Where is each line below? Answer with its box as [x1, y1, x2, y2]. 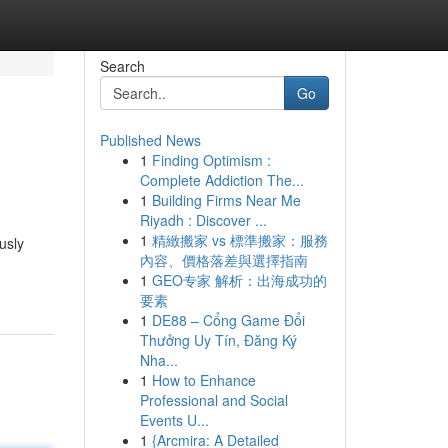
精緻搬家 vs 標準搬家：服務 [151, 230, 328, 250]
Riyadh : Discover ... [139, 210, 267, 230]
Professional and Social [139, 390, 288, 410]
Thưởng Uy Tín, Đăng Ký [139, 330, 297, 350]
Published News [99, 130, 201, 150]
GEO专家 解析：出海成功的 [151, 270, 327, 290]
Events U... [139, 410, 209, 430]
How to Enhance [151, 370, 256, 390]
